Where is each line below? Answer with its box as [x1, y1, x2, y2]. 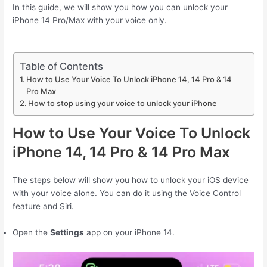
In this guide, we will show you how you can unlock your [13, 2, 228, 12]
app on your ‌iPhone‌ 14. [84, 228, 175, 238]
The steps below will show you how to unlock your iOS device [13, 175, 249, 185]
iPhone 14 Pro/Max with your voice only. [13, 15, 167, 25]
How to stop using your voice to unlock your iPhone [28, 98, 218, 108]
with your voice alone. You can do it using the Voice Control [13, 188, 241, 198]
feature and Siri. [13, 201, 74, 212]
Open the [13, 228, 51, 238]
